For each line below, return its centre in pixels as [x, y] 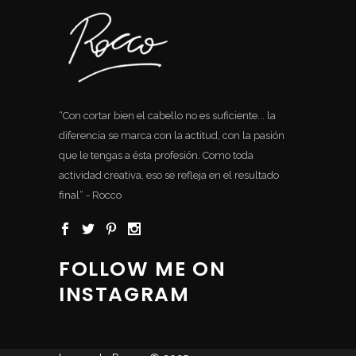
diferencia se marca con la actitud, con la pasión [172, 136]
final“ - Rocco [90, 195]
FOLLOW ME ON [143, 269]
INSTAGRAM [124, 295]
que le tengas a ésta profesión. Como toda [156, 156]
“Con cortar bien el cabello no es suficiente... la [167, 116]
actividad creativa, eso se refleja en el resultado [169, 176]
